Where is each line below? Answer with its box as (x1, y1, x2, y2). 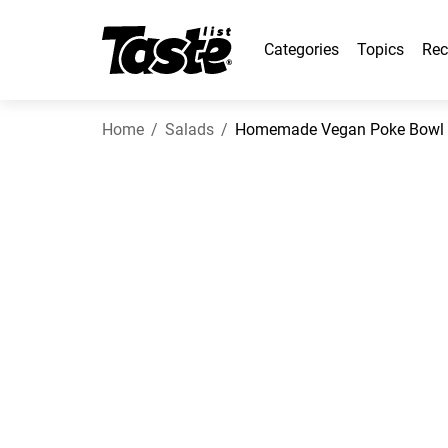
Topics (357, 40, 404, 59)
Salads (165, 120, 214, 139)
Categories (264, 40, 339, 59)
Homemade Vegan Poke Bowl (235, 120, 444, 139)
